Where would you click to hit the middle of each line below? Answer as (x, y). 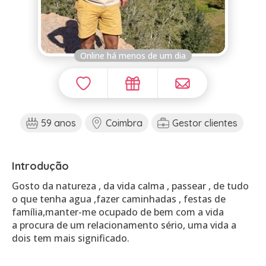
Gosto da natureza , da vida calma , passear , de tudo (130, 186)
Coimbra (124, 123)
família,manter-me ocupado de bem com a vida (118, 212)
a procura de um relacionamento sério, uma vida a (124, 225)
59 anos (58, 123)
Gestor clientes (205, 123)
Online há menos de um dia (133, 56)
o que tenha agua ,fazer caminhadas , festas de (119, 199)
